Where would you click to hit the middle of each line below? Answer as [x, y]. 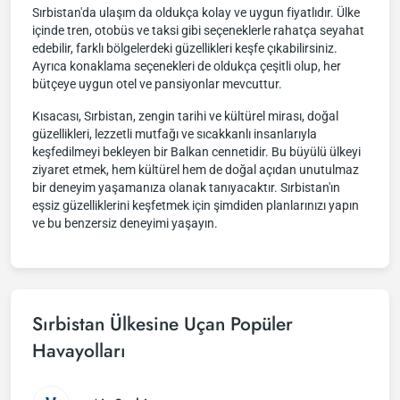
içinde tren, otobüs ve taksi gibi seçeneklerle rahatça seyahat [198, 30]
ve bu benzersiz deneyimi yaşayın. [125, 223]
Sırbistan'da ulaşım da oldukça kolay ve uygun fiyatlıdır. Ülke [196, 12]
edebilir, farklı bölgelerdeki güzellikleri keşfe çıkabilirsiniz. [185, 48]
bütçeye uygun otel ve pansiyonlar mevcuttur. [157, 84]
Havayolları [79, 351]
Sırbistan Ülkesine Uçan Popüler [162, 324]
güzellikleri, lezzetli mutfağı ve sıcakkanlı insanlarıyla [175, 134]
